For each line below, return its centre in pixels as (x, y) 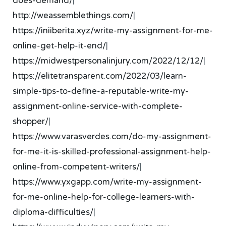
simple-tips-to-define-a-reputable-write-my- (101, 91)
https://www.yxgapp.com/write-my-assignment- (107, 182)
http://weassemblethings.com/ (73, 15)
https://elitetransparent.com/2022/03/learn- (100, 76)
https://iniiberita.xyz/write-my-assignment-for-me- (113, 31)
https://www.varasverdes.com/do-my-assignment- (112, 136)
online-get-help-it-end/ (60, 46)
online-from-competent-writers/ (76, 167)
